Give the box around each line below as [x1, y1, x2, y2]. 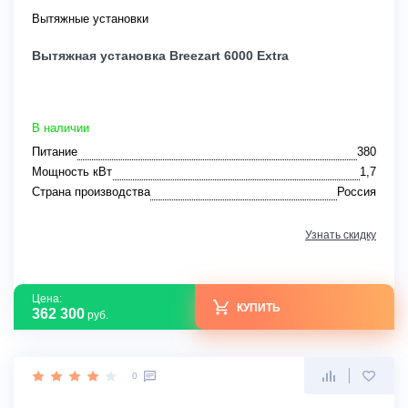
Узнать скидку [305, 229, 376, 242]
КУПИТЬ [237, 301, 280, 314]
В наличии [32, 121, 89, 136]
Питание [32, 145, 77, 159]
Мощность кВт [32, 165, 112, 179]
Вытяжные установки [32, 12, 148, 26]
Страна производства [32, 185, 150, 199]
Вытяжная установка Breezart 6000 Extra [32, 48, 289, 64]
